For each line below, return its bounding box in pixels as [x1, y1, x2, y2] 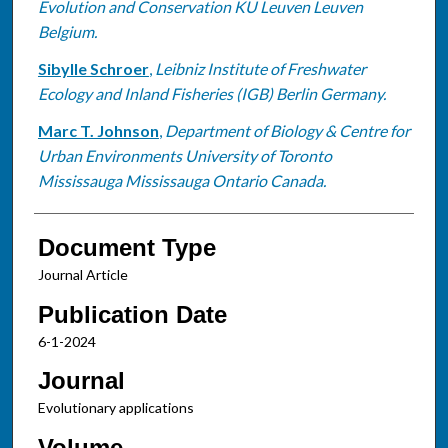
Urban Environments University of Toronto [37, 145, 332, 165]
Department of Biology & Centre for [164, 120, 410, 140]
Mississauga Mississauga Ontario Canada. [37, 170, 326, 190]
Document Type [37, 233, 216, 261]
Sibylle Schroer [37, 58, 149, 78]
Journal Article [37, 265, 128, 283]
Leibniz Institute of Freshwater [154, 58, 366, 78]
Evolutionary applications [37, 399, 194, 417]
